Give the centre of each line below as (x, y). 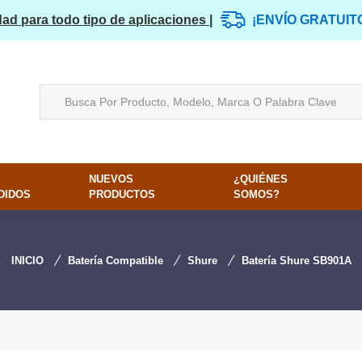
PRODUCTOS (122, 194)
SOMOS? (257, 194)
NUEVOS (111, 179)
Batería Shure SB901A (296, 261)
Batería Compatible (115, 261)
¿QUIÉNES (261, 179)
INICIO (27, 261)
